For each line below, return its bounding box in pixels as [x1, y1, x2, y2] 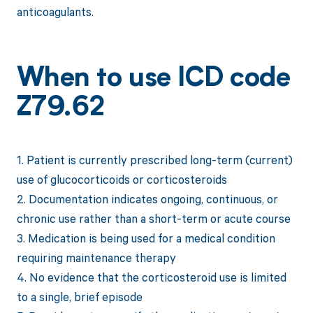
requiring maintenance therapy [16, 249, 176, 266]
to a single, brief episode [16, 289, 143, 305]
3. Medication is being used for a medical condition [16, 230, 275, 247]
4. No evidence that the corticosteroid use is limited [16, 269, 286, 286]
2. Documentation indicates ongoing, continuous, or [16, 191, 278, 208]
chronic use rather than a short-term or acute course [16, 210, 291, 227]
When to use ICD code [16, 66, 291, 93]
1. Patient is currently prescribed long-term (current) [16, 152, 293, 168]
